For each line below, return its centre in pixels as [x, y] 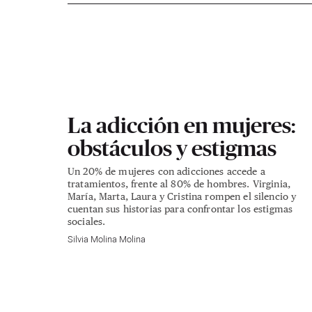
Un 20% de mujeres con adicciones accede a [166, 171]
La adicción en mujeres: [181, 125]
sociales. [87, 221]
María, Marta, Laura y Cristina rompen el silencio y [182, 196]
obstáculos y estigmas [172, 148]
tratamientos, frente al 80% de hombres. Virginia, [179, 184]
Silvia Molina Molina [107, 240]
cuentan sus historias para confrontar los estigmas [180, 209]
